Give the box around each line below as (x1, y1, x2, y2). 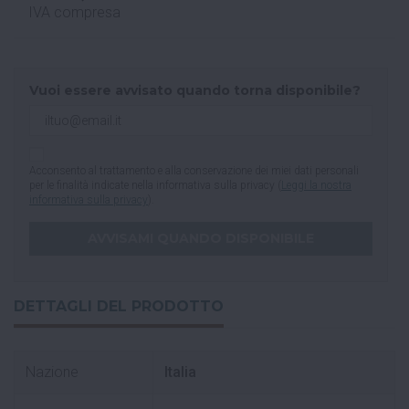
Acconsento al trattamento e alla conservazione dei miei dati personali (29, 164, 359, 178)
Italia (164, 363, 196, 382)
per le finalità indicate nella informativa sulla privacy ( (29, 179, 281, 193)
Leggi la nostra (281, 179, 351, 193)
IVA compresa (28, 4, 121, 22)
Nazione (26, 363, 79, 382)
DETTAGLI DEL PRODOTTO (14, 298, 224, 316)
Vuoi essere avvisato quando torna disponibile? (29, 82, 361, 100)
